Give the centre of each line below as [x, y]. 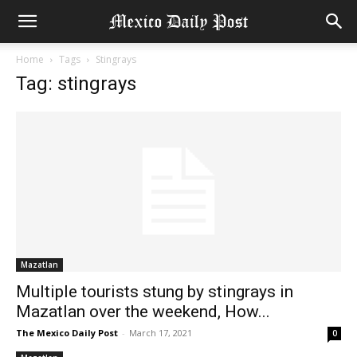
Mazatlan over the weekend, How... [143, 312]
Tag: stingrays [76, 84]
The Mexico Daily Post [67, 333]
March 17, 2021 [161, 333]
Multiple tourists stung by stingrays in [155, 292]
